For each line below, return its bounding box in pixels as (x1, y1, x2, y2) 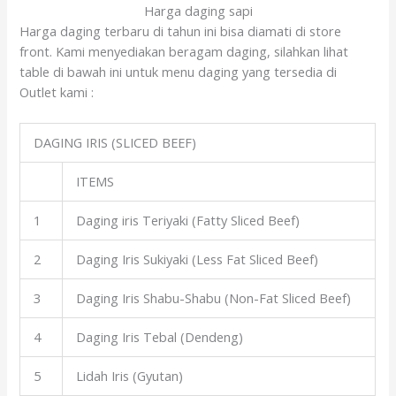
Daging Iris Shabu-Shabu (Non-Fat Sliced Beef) (76, 289, 352, 308)
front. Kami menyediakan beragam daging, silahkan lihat (19, 42, 349, 60)
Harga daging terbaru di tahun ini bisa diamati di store (19, 21, 342, 40)
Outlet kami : (19, 82, 95, 101)
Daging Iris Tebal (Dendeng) (76, 328, 244, 346)
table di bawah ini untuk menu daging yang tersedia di (19, 62, 338, 80)
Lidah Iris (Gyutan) (76, 367, 184, 385)
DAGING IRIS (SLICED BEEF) (34, 133, 197, 152)
